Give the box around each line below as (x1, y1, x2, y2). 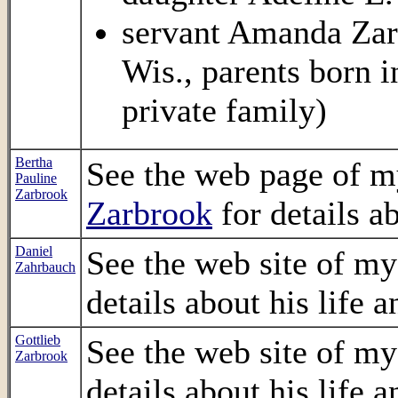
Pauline (15, 171, 57, 186)
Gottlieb (15, 332, 60, 347)
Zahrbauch (15, 259, 76, 275)
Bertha (15, 155, 52, 170)
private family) (122, 92, 327, 129)
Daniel (15, 243, 52, 259)
